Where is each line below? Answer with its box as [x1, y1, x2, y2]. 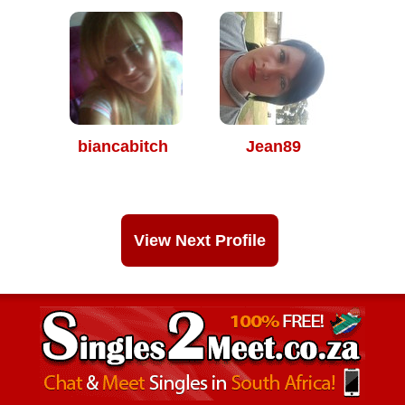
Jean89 [245, 137, 301, 155]
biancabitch [78, 137, 168, 155]
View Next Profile [134, 231, 266, 250]
